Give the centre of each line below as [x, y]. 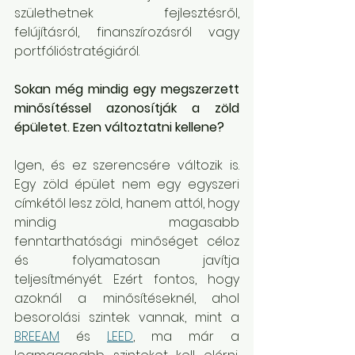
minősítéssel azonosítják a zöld [127, 108]
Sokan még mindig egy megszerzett [127, 89]
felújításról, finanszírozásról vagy [127, 32]
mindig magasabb [127, 222]
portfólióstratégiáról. [77, 51]
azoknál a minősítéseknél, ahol [127, 298]
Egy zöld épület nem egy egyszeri [127, 184]
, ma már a [186, 336]
